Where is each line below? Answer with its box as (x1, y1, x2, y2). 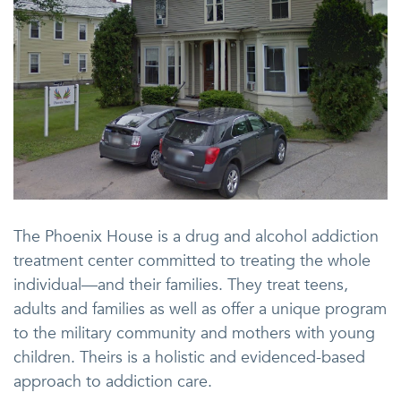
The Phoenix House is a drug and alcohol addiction (13, 225, 379, 248)
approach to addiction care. (13, 370, 212, 393)
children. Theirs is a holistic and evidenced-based (13, 346, 365, 369)
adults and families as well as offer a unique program (13, 297, 387, 320)
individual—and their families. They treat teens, (13, 273, 348, 296)
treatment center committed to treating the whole (13, 249, 371, 272)
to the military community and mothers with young (13, 321, 375, 345)
